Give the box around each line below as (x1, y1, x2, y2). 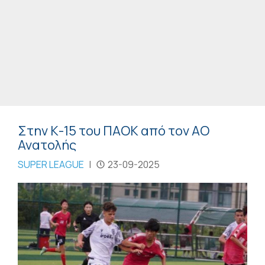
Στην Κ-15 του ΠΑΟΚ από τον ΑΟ (18, 121, 209, 140)
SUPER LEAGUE (18, 157, 84, 171)
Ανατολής (18, 135, 76, 154)
